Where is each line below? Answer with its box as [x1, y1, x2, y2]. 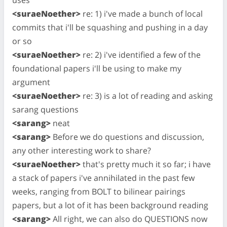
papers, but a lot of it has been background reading [12, 199, 208, 211]
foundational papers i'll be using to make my [12, 62, 181, 74]
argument [12, 76, 50, 88]
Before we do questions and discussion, [51, 131, 204, 142]
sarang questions [12, 103, 79, 115]
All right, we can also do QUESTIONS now [51, 213, 207, 224]
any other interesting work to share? [12, 144, 151, 156]
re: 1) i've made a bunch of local [81, 8, 203, 19]
